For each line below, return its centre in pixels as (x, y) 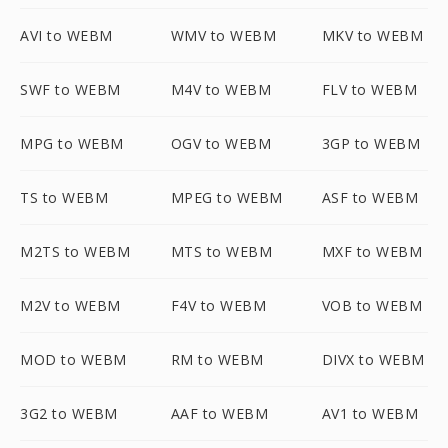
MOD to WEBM (73, 359)
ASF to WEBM (370, 197)
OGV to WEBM (221, 143)
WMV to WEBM (223, 35)
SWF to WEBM (70, 89)
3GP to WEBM (371, 143)
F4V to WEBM (218, 305)
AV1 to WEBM (370, 413)
